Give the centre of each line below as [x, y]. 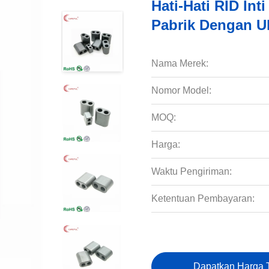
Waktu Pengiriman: [192, 171]
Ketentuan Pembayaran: [203, 198]
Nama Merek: [180, 63]
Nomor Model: [181, 90]
